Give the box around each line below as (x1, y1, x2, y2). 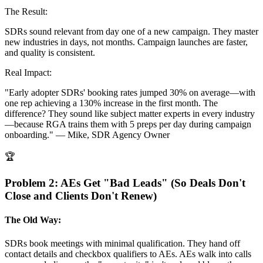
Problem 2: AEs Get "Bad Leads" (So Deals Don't (5, 177, 245, 190)
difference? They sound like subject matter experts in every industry (5, 109, 255, 119)
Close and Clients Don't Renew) (5, 190, 157, 203)
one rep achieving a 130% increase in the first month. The (5, 98, 218, 109)
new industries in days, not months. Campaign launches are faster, (5, 37, 248, 48)
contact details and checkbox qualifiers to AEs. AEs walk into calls (5, 248, 251, 259)
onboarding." (5, 130, 56, 140)
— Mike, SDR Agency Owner (56, 130, 170, 140)
